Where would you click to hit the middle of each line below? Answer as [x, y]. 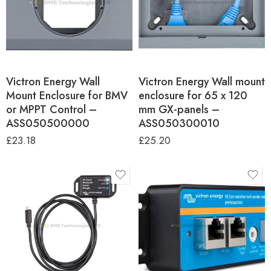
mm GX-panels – [179, 109]
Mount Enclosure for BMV [67, 95]
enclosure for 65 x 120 [193, 95]
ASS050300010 [179, 123]
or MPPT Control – [51, 109]
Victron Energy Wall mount [202, 81]
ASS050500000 [48, 123]
